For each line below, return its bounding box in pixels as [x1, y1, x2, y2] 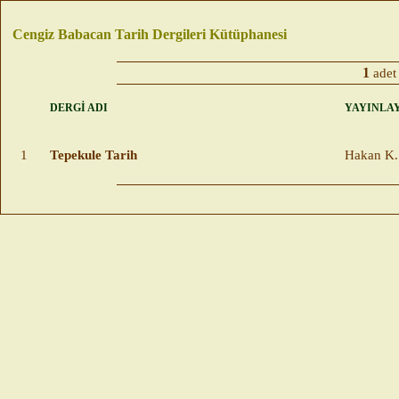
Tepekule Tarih [50, 148, 137, 163]
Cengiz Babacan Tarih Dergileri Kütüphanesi [12, 27, 287, 42]
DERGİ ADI [50, 102, 108, 115]
